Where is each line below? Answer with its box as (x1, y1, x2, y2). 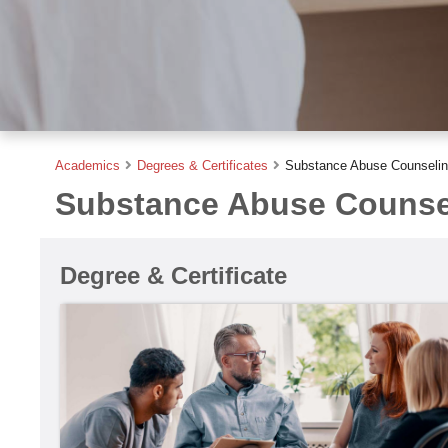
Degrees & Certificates (137, 158, 268, 173)
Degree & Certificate (60, 262, 287, 289)
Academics (55, 158, 120, 173)
